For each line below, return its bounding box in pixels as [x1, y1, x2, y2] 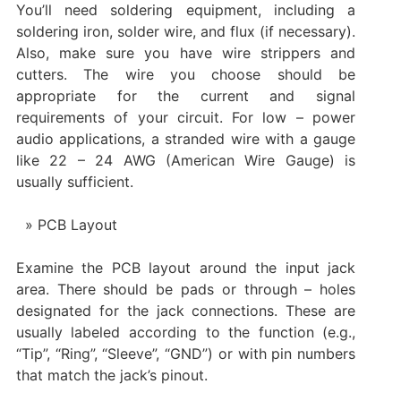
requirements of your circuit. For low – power [15, 107, 356, 126]
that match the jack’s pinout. [15, 365, 208, 384]
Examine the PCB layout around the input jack [15, 258, 356, 277]
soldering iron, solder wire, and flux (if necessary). [15, 21, 356, 40]
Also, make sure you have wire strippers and [15, 43, 356, 62]
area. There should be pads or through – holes [15, 279, 356, 298]
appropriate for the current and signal [15, 86, 356, 105]
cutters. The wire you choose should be [15, 64, 356, 83]
